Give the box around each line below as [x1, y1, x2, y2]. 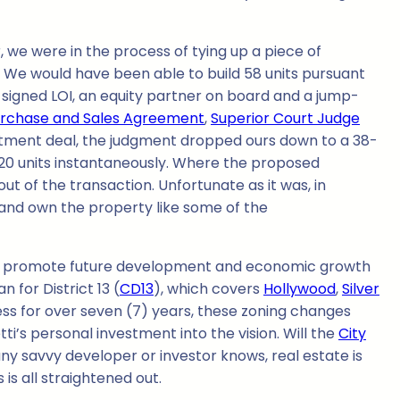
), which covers [154, 279, 263, 300]
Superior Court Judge [211, 108, 360, 129]
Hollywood [263, 279, 336, 300]
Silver [342, 279, 379, 300]
